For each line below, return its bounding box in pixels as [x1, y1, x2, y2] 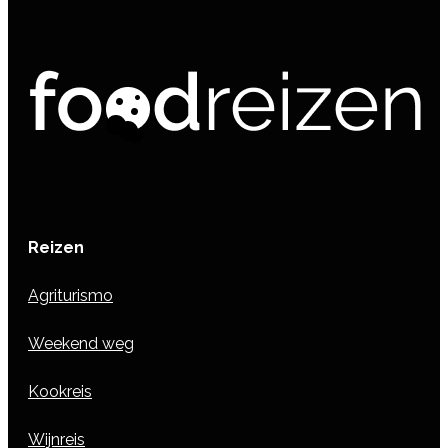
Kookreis [28, 381, 92, 401]
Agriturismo [28, 285, 113, 305]
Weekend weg [28, 333, 134, 353]
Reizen [28, 237, 84, 257]
